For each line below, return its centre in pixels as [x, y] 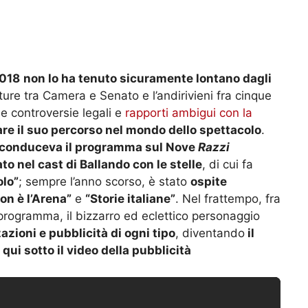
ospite [209, 182]
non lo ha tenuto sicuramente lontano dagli [147, 79]
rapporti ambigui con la [189, 113]
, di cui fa [228, 165]
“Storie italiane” [130, 199]
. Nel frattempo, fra [228, 199]
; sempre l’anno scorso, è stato [104, 182]
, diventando [210, 233]
